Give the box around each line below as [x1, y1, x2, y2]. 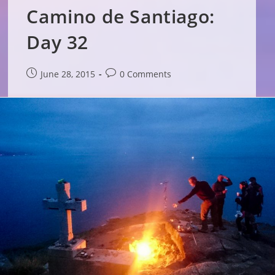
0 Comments [120, 68, 172, 80]
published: [26, 80, 71, 92]
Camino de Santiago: [26, 3, 215, 29]
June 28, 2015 [41, 68, 96, 80]
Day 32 [26, 29, 89, 55]
